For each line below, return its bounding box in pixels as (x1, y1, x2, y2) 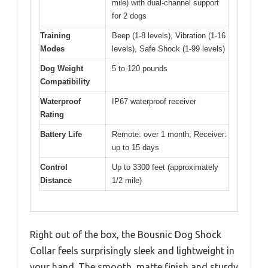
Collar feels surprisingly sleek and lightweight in (30, 245, 234, 257)
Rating (40, 109, 64, 119)
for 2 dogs (112, 11, 147, 20)
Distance (40, 175, 72, 185)
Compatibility (40, 77, 90, 86)
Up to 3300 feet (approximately (112, 162, 218, 172)
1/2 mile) (112, 175, 142, 185)
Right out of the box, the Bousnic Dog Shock (30, 229, 221, 240)
